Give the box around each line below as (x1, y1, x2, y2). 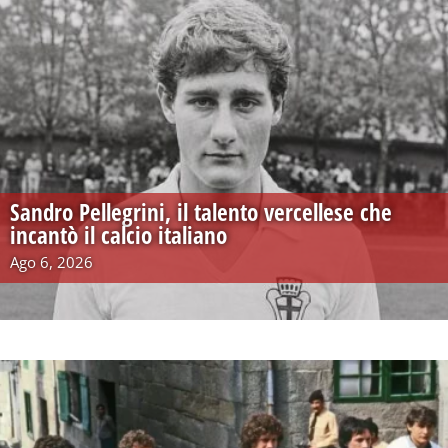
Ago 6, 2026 (10, 252, 93, 273)
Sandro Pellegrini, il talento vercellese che (10, 196, 392, 229)
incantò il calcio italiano (10, 219, 227, 252)
